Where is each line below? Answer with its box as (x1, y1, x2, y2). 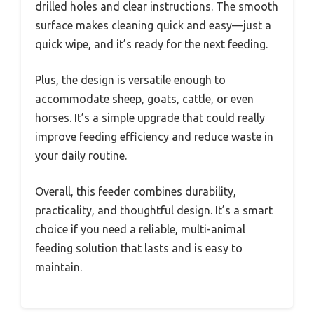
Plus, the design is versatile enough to (35, 73, 226, 86)
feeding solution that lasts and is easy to (35, 241, 243, 254)
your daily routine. (35, 149, 127, 162)
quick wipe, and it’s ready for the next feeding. (35, 37, 268, 50)
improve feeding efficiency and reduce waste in (35, 130, 273, 143)
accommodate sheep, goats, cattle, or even (35, 92, 254, 105)
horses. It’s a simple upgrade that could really (35, 111, 265, 124)
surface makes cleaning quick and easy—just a (35, 18, 271, 32)
